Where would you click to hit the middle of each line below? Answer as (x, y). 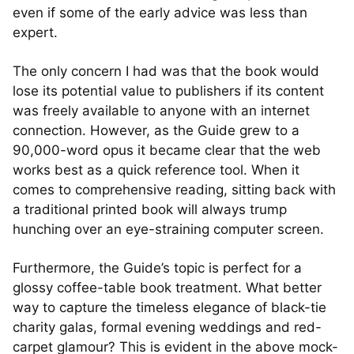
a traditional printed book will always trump (150, 209)
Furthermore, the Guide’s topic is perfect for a (157, 268)
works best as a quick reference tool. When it (156, 170)
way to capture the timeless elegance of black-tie (169, 307)
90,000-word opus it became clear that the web (167, 150)
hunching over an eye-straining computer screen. (168, 229)
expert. (35, 32)
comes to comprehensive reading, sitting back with (174, 190)
